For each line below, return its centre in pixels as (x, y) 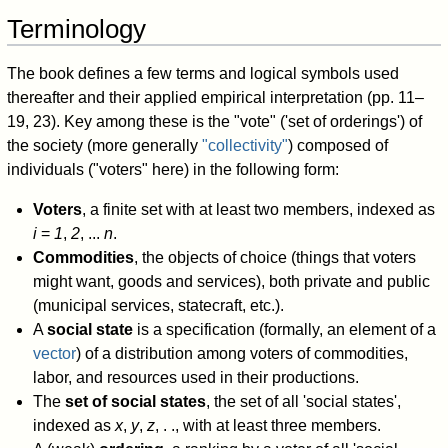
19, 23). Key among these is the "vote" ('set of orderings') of (215, 122)
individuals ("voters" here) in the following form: (173, 170)
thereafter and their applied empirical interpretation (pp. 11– (216, 98)
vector (54, 354)
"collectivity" (245, 146)
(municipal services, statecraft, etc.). (158, 306)
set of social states (135, 402)
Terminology (77, 29)
